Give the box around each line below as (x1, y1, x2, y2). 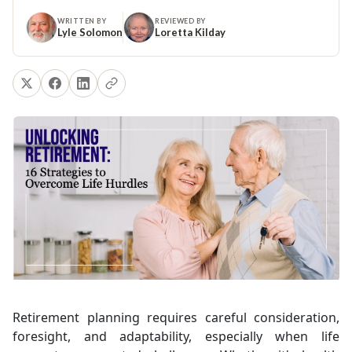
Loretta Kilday (155, 25, 225, 38)
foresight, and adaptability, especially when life (13, 328, 339, 345)
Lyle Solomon (57, 25, 123, 38)
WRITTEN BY (57, 16, 107, 25)
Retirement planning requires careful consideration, (13, 309, 339, 326)
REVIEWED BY (155, 16, 206, 25)
